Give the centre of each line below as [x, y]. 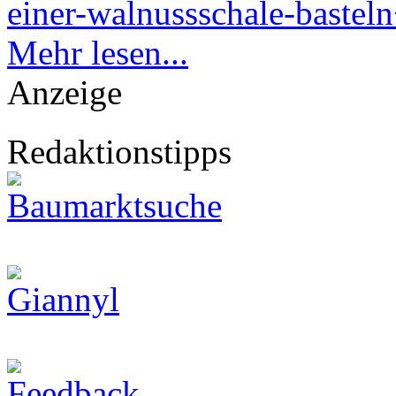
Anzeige [65, 92]
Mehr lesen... [98, 52]
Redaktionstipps [119, 151]
